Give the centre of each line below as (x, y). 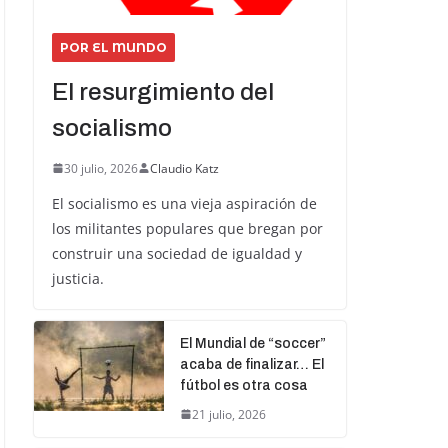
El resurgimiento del (163, 91)
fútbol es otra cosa (244, 385)
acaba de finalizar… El (252, 364)
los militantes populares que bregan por (187, 228)
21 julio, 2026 (229, 414)
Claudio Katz (184, 168)
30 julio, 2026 (101, 168)
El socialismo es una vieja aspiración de (184, 203)
